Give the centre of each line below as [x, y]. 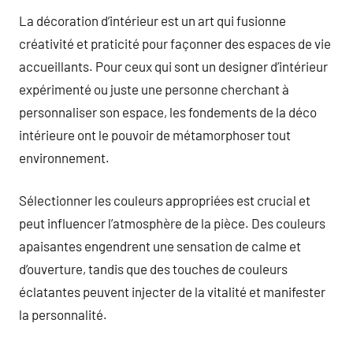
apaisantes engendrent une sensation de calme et [160, 246]
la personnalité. [63, 314]
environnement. [64, 157]
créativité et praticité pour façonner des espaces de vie [175, 43]
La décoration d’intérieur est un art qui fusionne [152, 20]
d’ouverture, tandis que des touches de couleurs [153, 269]
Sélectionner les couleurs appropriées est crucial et [165, 200]
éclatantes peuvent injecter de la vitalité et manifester [172, 292]
